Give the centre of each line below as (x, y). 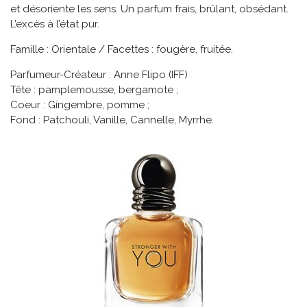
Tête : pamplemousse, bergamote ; (94, 90)
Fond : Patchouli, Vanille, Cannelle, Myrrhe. (112, 120)
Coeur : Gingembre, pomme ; (80, 105)
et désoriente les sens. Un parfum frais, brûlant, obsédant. (149, 9)
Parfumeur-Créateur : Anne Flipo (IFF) (99, 75)
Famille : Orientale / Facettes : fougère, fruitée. (122, 50)
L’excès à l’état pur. (55, 24)
